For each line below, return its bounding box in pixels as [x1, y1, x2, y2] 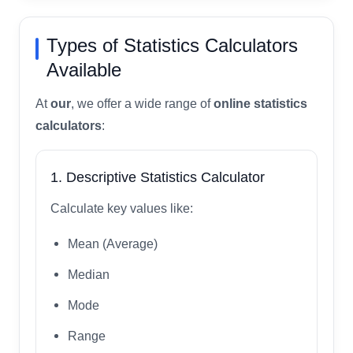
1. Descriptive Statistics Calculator [50, 169, 265, 185]
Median [68, 266, 110, 281]
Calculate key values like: [50, 201, 193, 215]
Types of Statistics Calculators [46, 34, 298, 56]
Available [46, 58, 121, 80]
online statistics [214, 96, 307, 110]
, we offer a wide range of [71, 96, 214, 110]
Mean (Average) [68, 236, 158, 251]
